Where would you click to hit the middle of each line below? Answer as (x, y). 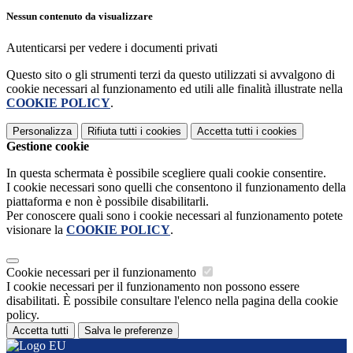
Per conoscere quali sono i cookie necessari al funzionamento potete (175, 215)
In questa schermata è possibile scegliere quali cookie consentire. (166, 173)
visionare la (36, 229)
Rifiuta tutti (112, 131)
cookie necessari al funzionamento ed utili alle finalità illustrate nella (175, 88)
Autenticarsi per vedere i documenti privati (112, 47)
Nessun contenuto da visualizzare (80, 17)
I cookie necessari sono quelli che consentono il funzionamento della (176, 187)
